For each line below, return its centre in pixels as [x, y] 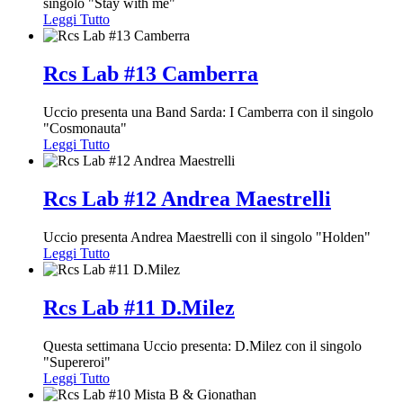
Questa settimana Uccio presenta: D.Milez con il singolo [202, 345]
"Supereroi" [77, 362]
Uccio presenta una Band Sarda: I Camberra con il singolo [208, 112]
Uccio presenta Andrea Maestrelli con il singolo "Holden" [207, 237]
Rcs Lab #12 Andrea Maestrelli [187, 199]
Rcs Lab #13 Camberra [151, 74]
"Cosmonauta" [85, 129]
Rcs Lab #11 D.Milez [139, 307]
